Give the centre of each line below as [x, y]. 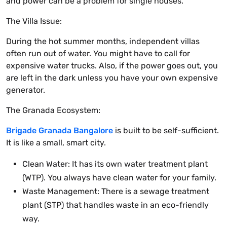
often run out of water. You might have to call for [98, 54]
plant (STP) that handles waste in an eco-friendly [116, 205]
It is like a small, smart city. [56, 143]
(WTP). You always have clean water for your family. [119, 178]
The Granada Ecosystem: [53, 110]
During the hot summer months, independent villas [103, 42]
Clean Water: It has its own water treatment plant [115, 164]
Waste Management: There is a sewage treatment [116, 192]
